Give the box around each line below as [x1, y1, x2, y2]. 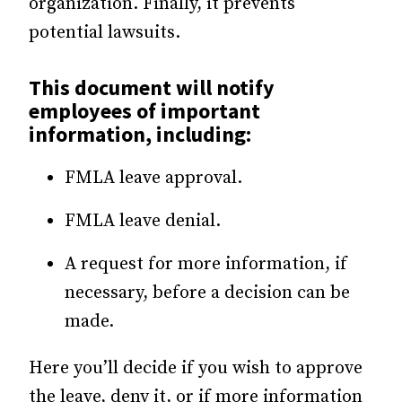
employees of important [29, 97, 260, 126]
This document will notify [29, 74, 275, 102]
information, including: [29, 120, 251, 149]
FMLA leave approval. [65, 167, 242, 190]
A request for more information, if [65, 253, 347, 276]
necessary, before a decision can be [65, 282, 350, 305]
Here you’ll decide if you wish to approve [29, 357, 363, 380]
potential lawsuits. [29, 22, 180, 45]
